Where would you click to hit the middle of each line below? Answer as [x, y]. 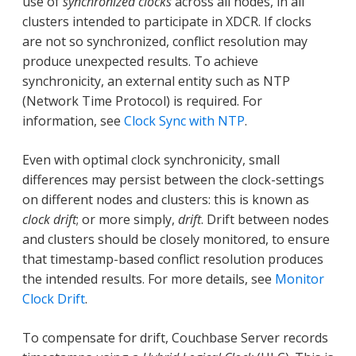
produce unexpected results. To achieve [140, 62]
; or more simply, [127, 220]
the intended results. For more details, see [149, 279]
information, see [73, 121]
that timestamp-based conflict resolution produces [173, 259]
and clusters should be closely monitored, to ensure [176, 240]
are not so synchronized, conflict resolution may [165, 42]
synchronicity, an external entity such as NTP [156, 81]
